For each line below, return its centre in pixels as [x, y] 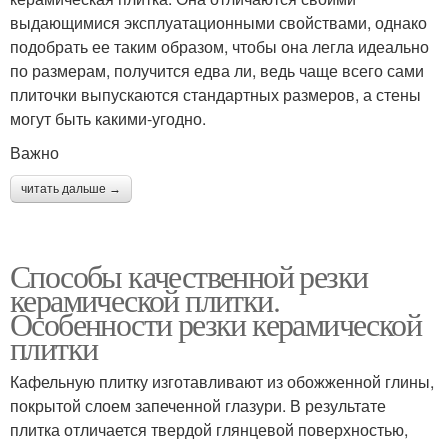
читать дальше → [71, 188]
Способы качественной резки [189, 275]
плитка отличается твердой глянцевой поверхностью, [209, 429]
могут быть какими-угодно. [108, 118]
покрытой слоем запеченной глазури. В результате [198, 405]
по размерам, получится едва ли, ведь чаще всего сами [217, 70]
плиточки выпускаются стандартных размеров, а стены [215, 94]
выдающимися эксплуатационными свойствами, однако [218, 22]
